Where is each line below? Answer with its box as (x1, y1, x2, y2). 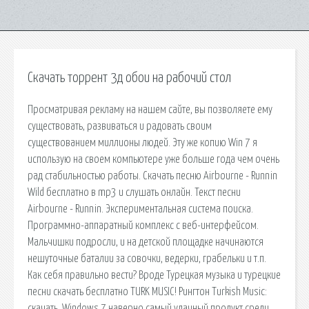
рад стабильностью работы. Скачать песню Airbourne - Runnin (28, 170, 277, 181)
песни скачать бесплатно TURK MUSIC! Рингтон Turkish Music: (28, 286, 267, 297)
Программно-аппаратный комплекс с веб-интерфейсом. (28, 219, 259, 231)
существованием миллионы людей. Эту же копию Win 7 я (28, 137, 257, 148)
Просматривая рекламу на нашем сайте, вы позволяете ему (28, 103, 272, 115)
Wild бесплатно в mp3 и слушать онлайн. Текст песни (28, 186, 241, 198)
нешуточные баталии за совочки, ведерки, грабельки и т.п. (28, 252, 266, 264)
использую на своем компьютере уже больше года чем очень (28, 153, 279, 165)
